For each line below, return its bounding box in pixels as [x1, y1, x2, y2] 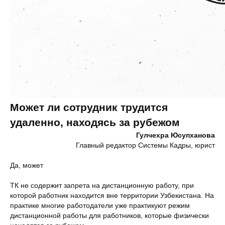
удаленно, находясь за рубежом [10, 117, 180, 128]
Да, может [10, 161, 43, 169]
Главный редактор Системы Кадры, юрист [76, 141, 215, 149]
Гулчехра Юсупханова [136, 131, 215, 139]
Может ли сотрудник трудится [10, 101, 168, 113]
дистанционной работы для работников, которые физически [10, 211, 209, 219]
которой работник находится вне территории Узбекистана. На [10, 191, 214, 199]
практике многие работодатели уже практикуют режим [10, 201, 190, 209]
